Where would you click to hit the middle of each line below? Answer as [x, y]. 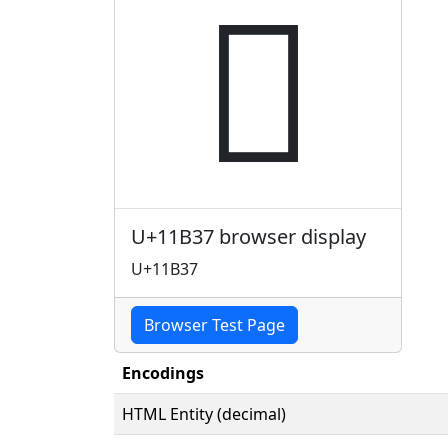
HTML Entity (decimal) [204, 413]
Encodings [163, 372]
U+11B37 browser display [248, 236]
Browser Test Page [214, 324]
